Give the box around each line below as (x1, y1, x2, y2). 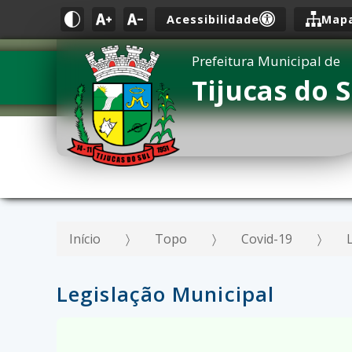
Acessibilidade (166, 12, 259, 27)
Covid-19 (241, 230, 292, 247)
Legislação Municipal (57, 280, 274, 308)
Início (69, 230, 101, 247)
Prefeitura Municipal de (191, 52, 340, 70)
